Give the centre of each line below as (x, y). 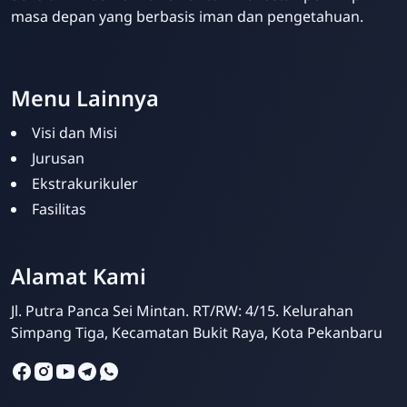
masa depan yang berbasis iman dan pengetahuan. (187, 17)
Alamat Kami (79, 277)
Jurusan (58, 159)
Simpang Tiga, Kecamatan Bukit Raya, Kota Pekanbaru (197, 333)
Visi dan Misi (74, 133)
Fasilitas (59, 209)
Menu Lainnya (85, 99)
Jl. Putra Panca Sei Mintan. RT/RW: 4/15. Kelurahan (182, 311)
